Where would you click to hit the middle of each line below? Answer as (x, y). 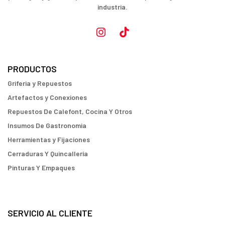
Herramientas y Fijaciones (49, 139)
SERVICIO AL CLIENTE (50, 213)
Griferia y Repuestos (40, 83)
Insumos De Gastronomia (47, 125)
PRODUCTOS (32, 69)
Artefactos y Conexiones (47, 97)
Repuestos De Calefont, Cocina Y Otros (70, 111)
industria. (113, 7)
